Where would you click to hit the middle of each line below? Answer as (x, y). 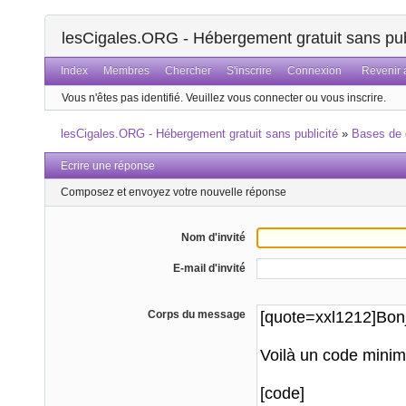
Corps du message (197, 314)
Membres (127, 71)
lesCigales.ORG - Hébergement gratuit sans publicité (200, 134)
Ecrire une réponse (108, 165)
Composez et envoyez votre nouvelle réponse (174, 193)
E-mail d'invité (209, 268)
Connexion (314, 71)
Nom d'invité (213, 237)
